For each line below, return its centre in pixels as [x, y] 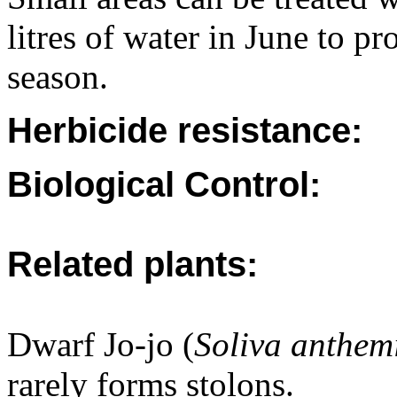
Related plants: [132, 264]
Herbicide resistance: [185, 130]
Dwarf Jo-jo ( [101, 344]
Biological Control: [164, 184]
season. [58, 77]
